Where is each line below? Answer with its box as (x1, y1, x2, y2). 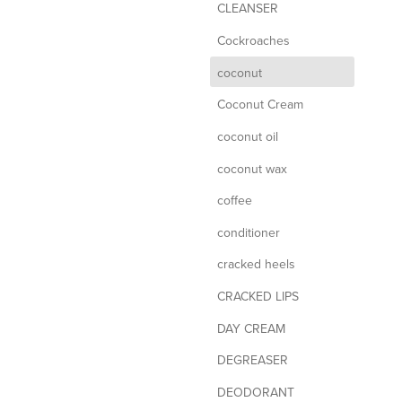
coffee (217, 191, 252, 210)
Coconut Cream (217, 95, 303, 114)
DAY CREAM (217, 319, 285, 337)
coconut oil (217, 127, 278, 145)
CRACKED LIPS (217, 287, 299, 305)
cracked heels (217, 255, 295, 274)
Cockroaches (217, 31, 290, 49)
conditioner (217, 223, 280, 241)
